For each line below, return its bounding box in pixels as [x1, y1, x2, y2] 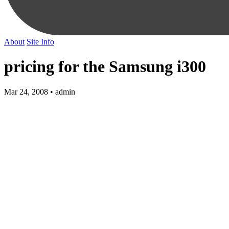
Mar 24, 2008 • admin [4, 87, 75, 96]
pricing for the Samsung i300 [4, 57, 206, 76]
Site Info [27, 37, 54, 46]
